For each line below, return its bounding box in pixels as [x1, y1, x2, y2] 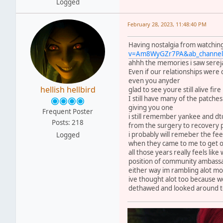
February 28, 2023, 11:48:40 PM [127, 20, 207, 28]
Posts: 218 [52, 117, 84, 127]
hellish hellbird [40, 84, 96, 95]
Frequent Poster [42, 107, 93, 116]
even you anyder [128, 76, 180, 85]
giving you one [128, 103, 173, 112]
